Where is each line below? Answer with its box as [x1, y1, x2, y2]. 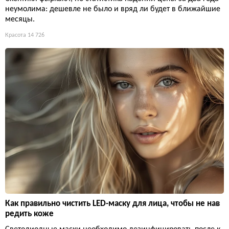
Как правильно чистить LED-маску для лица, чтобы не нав [5, 199, 220, 208]
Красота [5, 32, 26, 38]
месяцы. [5, 15, 35, 24]
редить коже [5, 209, 54, 218]
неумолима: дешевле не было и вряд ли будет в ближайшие [5, 5, 220, 13]
